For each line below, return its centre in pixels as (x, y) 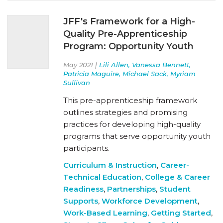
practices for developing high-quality (132, 124)
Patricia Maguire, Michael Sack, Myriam (129, 73)
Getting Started (181, 213)
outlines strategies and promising (125, 112)
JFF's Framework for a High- (129, 21)
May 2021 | (81, 64)
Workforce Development (150, 201)
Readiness (83, 189)
